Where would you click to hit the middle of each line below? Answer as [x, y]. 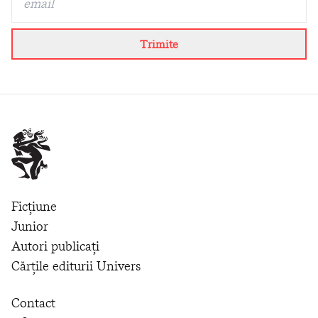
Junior [30, 226]
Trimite [159, 44]
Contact [33, 302]
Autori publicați [55, 246]
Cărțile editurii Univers [76, 265]
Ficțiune [34, 206]
